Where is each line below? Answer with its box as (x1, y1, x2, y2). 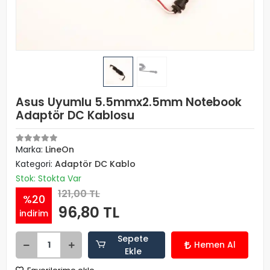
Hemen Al (193, 239, 236, 251)
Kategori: (16, 158, 55, 170)
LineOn (45, 143, 74, 155)
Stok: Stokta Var (16, 172, 81, 184)
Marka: (16, 143, 45, 155)
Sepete (118, 232, 149, 245)
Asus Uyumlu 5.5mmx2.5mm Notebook (16, 94, 242, 110)
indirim (19, 207, 48, 219)
